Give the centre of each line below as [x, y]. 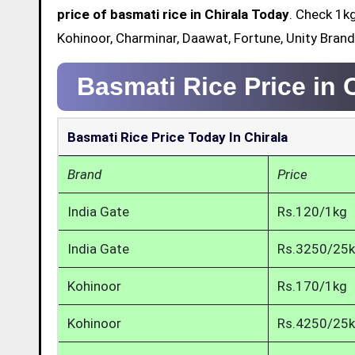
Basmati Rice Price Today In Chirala [178, 137]
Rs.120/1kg [313, 211]
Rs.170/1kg [313, 286]
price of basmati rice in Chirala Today [173, 14]
